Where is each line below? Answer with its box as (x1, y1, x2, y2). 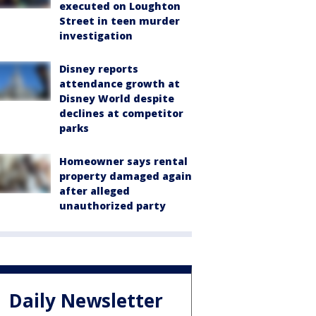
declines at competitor (59, 107, 183, 121)
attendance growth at (59, 77, 180, 91)
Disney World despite (59, 92, 174, 106)
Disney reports (59, 62, 138, 76)
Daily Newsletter (9, 287, 163, 313)
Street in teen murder (59, 14, 180, 28)
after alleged (59, 184, 130, 198)
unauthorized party (59, 199, 166, 213)
